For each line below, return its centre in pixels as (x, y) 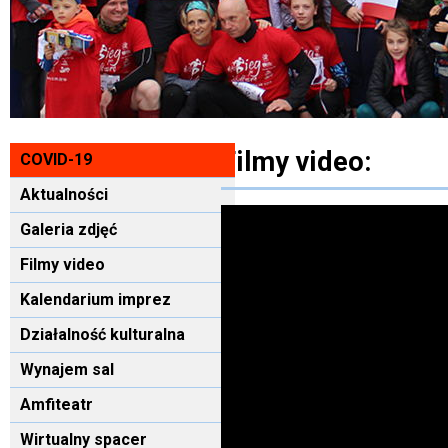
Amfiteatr (56, 404)
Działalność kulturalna (102, 334)
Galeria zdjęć (68, 229)
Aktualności (63, 194)
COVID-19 (55, 159)
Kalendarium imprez (95, 299)
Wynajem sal (66, 369)
